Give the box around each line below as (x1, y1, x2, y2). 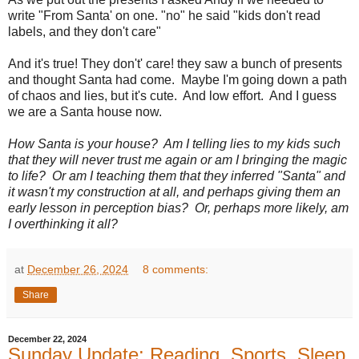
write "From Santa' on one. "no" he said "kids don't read (8, 9, 321, 23)
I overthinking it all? (8, 217, 118, 232)
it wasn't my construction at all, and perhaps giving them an (8, 185, 341, 200)
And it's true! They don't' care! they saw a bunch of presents (8, 57, 342, 71)
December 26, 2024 (27, 263, 128, 276)
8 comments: (143, 263, 209, 276)
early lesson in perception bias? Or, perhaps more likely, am (8, 201, 349, 216)
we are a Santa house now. (8, 105, 162, 119)
